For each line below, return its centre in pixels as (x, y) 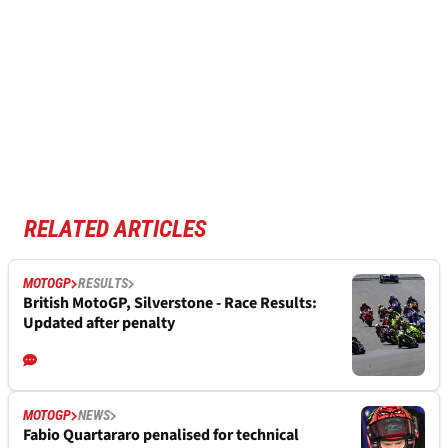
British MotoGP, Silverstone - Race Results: (170, 303)
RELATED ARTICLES (115, 229)
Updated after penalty (99, 323)
